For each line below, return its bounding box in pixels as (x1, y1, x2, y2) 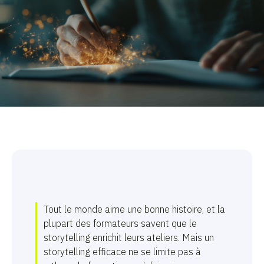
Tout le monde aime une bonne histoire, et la (44, 203, 225, 215)
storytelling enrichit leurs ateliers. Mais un (44, 232, 214, 243)
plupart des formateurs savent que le (44, 217, 197, 229)
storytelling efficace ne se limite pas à (44, 246, 201, 258)
